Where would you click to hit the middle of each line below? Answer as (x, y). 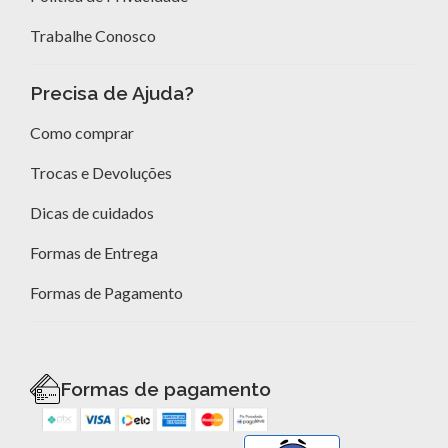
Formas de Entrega (93, 252)
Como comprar (81, 132)
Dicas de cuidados (91, 212)
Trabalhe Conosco (92, 35)
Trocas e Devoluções (100, 172)
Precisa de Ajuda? (111, 92)
